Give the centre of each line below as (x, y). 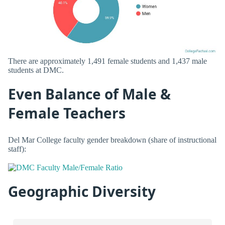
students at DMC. (36, 70)
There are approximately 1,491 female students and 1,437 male (107, 61)
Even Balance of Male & (89, 94)
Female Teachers (67, 113)
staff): (17, 149)
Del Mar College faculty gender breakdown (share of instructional (112, 140)
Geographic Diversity (82, 192)
